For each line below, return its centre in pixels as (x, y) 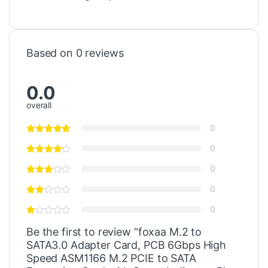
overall (39, 105)
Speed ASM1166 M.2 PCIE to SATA (111, 258)
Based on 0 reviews (75, 53)
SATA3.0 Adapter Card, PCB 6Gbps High (126, 245)
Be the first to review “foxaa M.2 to (114, 232)
